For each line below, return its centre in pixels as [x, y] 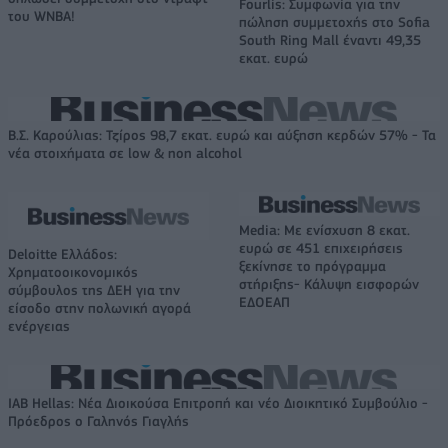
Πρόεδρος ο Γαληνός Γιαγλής [98, 421]
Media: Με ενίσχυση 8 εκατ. [324, 230]
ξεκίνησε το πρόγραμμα [312, 266]
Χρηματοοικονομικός [73, 272]
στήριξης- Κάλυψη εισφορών [329, 284]
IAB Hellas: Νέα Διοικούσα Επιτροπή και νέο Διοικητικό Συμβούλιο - [218, 403]
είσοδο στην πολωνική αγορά [99, 308]
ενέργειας [39, 326]
